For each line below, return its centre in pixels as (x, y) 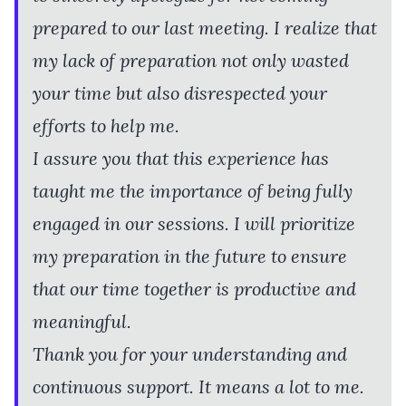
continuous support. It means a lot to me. (198, 386)
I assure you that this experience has (181, 158)
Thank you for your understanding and (190, 353)
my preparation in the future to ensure (190, 256)
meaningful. (82, 321)
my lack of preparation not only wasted (191, 60)
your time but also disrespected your (180, 92)
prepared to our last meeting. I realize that (205, 27)
